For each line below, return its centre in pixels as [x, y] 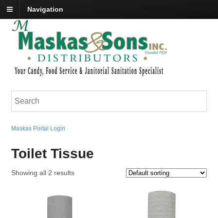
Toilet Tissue [52, 154]
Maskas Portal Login [38, 129]
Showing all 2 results [43, 173]
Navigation [45, 9]
